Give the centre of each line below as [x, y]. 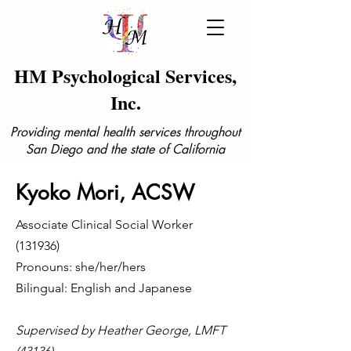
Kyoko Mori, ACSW [105, 193]
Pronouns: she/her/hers [84, 267]
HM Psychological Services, [125, 76]
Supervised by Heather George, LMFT [121, 330]
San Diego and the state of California [125, 149]
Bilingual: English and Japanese [104, 288]
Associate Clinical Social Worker [104, 224]
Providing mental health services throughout [125, 132]
